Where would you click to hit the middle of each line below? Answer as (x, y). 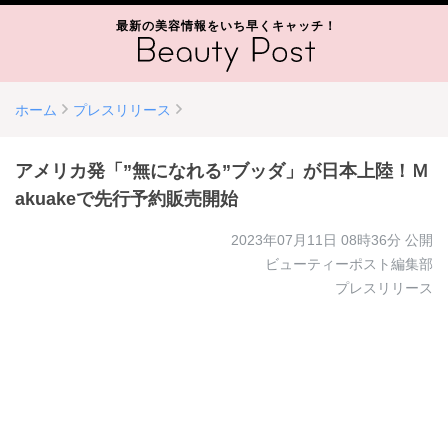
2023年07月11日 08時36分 (316, 240)
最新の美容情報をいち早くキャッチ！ (226, 26)
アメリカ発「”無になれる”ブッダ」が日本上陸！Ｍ (222, 171)
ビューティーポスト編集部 (349, 264)
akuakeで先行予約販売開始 (126, 199)
